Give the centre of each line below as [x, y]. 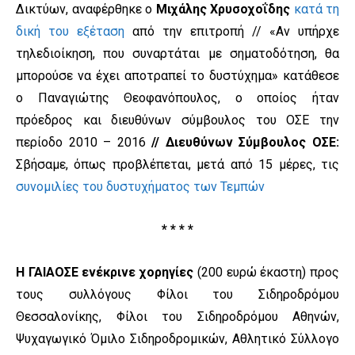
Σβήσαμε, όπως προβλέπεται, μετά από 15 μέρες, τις [177, 165]
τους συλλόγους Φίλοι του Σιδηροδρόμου [177, 295]
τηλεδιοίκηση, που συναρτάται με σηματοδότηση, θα [177, 54]
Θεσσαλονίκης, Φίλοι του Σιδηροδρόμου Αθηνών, [177, 317]
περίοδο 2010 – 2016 [84, 143]
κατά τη [316, 10]
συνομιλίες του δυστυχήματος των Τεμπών [140, 187]
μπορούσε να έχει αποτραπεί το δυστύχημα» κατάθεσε [177, 76]
